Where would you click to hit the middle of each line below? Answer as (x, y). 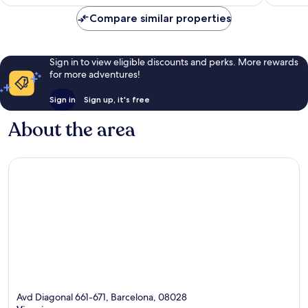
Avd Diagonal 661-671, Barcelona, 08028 (102, 297)
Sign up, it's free (117, 100)
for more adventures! (95, 75)
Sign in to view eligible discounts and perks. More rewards (174, 62)
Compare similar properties (160, 19)
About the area (72, 130)
